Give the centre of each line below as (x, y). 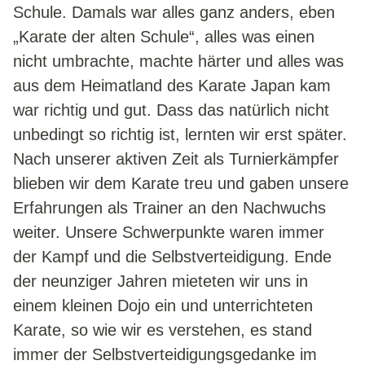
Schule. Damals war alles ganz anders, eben (174, 12)
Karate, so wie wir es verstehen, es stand (163, 330)
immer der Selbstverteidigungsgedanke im (165, 354)
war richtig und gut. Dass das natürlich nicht (171, 110)
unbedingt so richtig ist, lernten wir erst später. (180, 134)
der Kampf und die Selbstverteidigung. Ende (172, 257)
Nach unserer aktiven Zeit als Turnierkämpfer (176, 159)
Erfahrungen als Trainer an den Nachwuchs (169, 208)
